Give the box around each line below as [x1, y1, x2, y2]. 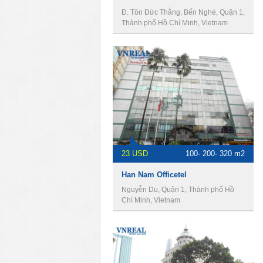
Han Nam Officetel [122, 170, 187, 179]
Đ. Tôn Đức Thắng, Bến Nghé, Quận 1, [122, 8, 245, 16]
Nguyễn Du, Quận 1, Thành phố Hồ [122, 186, 234, 194]
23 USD [122, 149, 148, 158]
